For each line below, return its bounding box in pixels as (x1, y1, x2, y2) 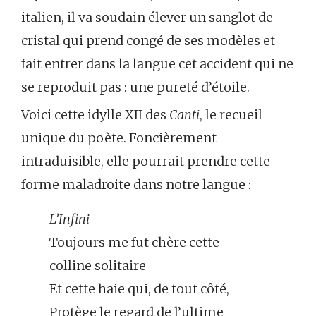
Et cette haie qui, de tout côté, (49, 281, 229, 297)
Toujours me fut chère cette (49, 234, 219, 250)
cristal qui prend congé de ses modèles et (21, 32, 275, 49)
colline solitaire (49, 257, 146, 274)
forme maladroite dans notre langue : (21, 176, 251, 193)
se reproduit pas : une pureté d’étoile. (21, 79, 250, 95)
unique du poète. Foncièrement (21, 130, 217, 146)
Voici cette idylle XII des (21, 107, 169, 123)
